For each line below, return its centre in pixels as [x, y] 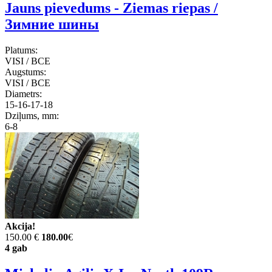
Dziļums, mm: [32, 116]
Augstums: [25, 72]
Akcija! [20, 226]
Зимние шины [52, 25]
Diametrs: [23, 94]
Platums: [21, 50]
